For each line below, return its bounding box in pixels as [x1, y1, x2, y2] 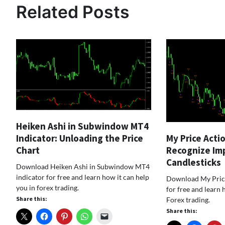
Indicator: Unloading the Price [16, 132, 143, 144]
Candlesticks [166, 156, 221, 168]
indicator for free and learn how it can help [16, 172, 149, 181]
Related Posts [16, 2, 130, 23]
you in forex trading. [16, 183, 79, 192]
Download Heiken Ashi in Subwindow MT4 [16, 162, 150, 171]
